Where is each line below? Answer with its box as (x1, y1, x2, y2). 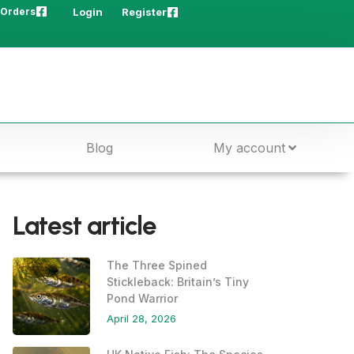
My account (213, 140, 285, 156)
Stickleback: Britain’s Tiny (107, 275, 250, 289)
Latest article (13, 209, 156, 242)
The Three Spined (107, 258, 208, 273)
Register (122, 6, 167, 18)
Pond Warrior (107, 292, 179, 306)
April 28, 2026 (107, 312, 177, 326)
